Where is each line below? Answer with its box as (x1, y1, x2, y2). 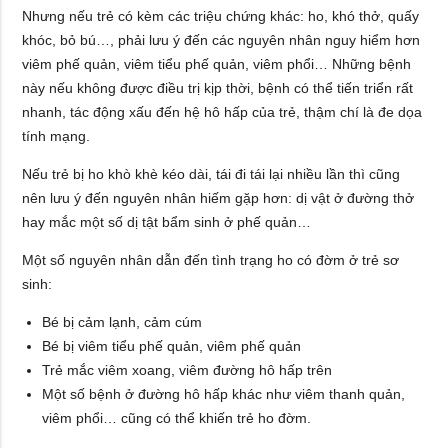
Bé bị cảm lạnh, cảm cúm (42, 314, 203, 331)
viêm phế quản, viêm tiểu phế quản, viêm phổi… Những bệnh (22, 56, 412, 73)
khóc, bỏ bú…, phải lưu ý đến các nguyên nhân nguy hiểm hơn (22, 32, 421, 49)
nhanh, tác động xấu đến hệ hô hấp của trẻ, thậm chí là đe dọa (22, 104, 423, 121)
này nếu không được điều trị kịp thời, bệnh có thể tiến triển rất (22, 80, 414, 97)
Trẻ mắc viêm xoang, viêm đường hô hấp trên (42, 362, 333, 379)
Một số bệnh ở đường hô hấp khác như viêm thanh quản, (42, 386, 406, 403)
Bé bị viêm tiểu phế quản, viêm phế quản (42, 338, 302, 355)
